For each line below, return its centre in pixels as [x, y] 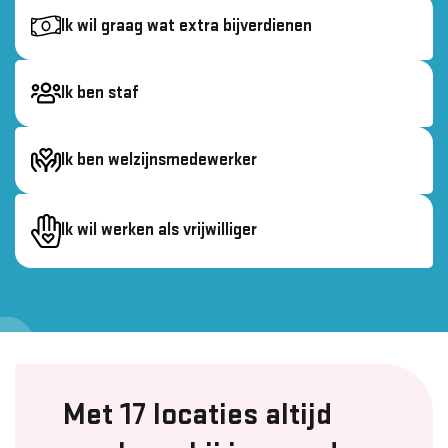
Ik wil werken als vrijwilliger [159, 230]
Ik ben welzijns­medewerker [159, 159]
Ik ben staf [100, 92]
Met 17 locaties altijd [197, 415]
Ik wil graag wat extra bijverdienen [186, 25]
